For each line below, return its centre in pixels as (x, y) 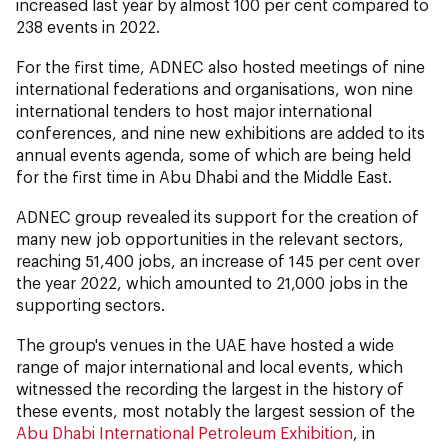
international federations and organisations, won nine (214, 88)
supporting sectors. (90, 304)
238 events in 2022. (88, 26)
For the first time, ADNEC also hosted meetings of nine (220, 66)
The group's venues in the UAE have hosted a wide (205, 344)
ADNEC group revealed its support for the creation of (217, 216)
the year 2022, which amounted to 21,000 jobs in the (212, 282)
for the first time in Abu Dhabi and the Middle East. (204, 176)
